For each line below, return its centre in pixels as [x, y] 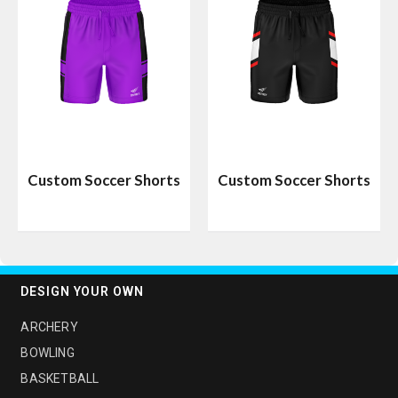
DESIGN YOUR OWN [82, 292]
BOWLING [48, 353]
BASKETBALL [60, 379]
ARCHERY [49, 327]
